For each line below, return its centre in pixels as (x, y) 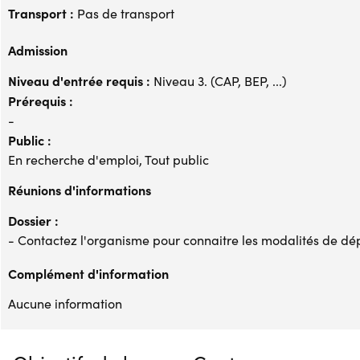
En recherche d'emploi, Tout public (108, 159)
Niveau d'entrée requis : (79, 80)
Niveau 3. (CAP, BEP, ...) (219, 80)
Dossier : (33, 220)
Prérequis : (41, 100)
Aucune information (65, 303)
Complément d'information (88, 273)
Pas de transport (124, 13)
